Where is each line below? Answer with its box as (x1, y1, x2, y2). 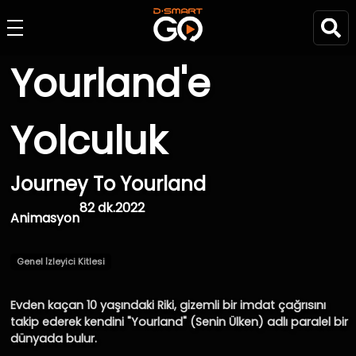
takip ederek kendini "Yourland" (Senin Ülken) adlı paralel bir (10, 314, 349, 330)
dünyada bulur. (10, 331, 98, 346)
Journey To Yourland (10, 171, 207, 197)
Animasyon (10, 209, 80, 228)
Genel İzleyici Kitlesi (17, 255, 106, 269)
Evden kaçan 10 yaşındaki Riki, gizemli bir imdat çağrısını (10, 297, 327, 313)
